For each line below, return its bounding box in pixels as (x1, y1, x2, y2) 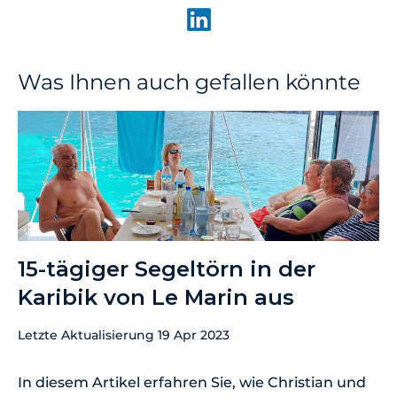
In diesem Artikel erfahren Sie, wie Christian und (18, 374, 366, 392)
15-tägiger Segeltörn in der (18, 256, 315, 283)
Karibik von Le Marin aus (18, 284, 294, 311)
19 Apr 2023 (158, 327, 230, 344)
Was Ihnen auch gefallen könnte (18, 69, 361, 96)
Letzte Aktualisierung (18, 327, 158, 344)
